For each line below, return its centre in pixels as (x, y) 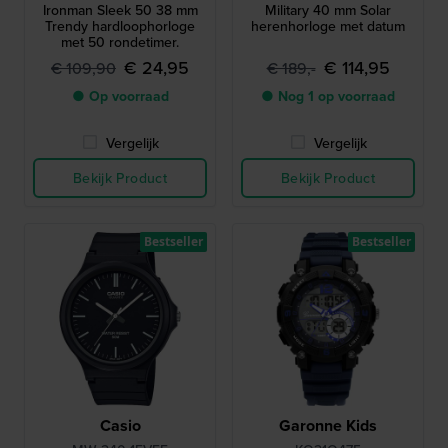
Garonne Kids (328, 425)
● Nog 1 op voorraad (328, 96)
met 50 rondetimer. (120, 42)
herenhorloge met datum (328, 26)
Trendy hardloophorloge (120, 26)
